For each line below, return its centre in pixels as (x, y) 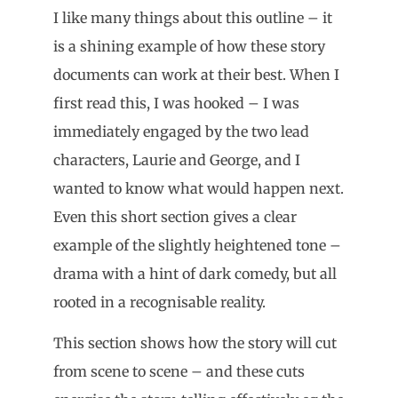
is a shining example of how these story (189, 46)
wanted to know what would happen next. (199, 188)
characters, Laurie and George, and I (177, 159)
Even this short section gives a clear (175, 216)
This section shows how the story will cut (195, 343)
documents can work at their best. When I (196, 74)
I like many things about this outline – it (193, 17)
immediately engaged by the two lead (181, 131)
